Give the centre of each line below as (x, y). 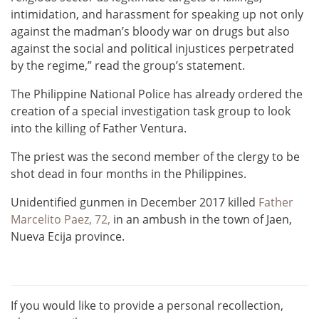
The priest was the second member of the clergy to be (155, 157)
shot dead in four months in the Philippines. (129, 174)
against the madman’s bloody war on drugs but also (150, 32)
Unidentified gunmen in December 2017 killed (135, 203)
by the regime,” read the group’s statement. (128, 66)
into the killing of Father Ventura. (99, 129)
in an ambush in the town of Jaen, (201, 220)
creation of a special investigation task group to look (151, 111)
